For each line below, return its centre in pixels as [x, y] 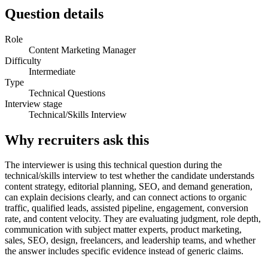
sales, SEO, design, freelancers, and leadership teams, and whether [130, 240]
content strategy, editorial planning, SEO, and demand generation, [129, 187]
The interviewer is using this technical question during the [113, 165]
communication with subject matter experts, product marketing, [123, 230]
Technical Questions [67, 93]
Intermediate [52, 71]
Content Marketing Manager [82, 50]
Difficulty [23, 60]
